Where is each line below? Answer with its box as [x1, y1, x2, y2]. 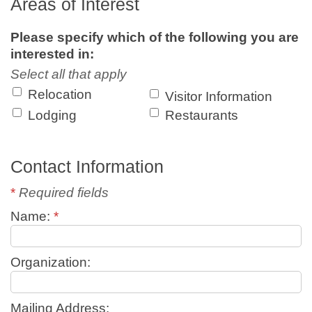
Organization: [10, 255, 91, 270]
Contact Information [10, 157, 164, 176]
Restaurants [165, 108, 239, 123]
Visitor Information [165, 89, 273, 104]
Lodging [28, 108, 77, 123]
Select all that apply [10, 67, 127, 81]
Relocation [28, 87, 92, 102]
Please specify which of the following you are [10, 30, 299, 45]
